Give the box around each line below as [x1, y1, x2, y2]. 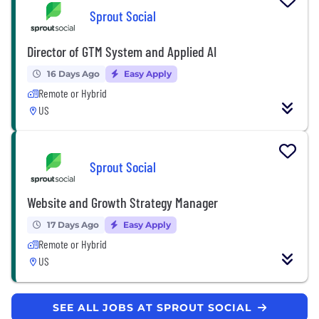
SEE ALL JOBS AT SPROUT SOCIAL [53, 300, 255, 314]
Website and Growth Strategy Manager [27, 193, 218, 211]
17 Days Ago [47, 219, 99, 230]
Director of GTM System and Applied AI [27, 42, 216, 60]
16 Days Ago [47, 68, 100, 79]
